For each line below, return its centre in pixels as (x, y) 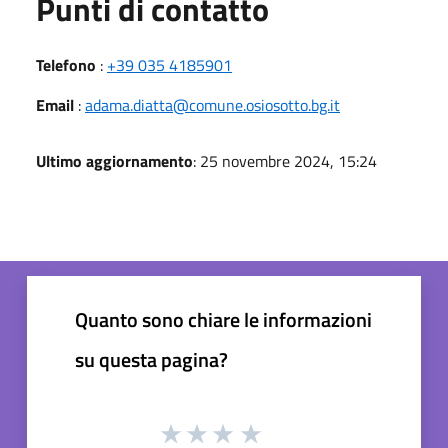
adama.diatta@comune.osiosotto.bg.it (212, 104)
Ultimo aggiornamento (114, 160)
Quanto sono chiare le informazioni (223, 319)
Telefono (66, 64)
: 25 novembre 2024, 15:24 (285, 160)
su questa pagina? (151, 359)
